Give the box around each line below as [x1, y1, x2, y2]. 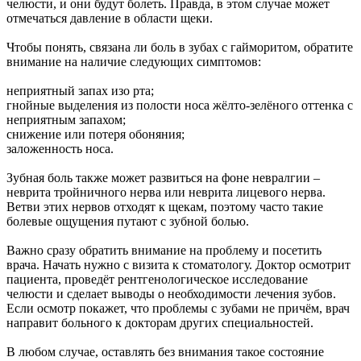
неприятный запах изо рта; [6, 84, 154, 98]
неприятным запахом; [6, 113, 126, 127]
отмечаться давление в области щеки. [6, 11, 213, 26]
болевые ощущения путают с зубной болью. [6, 214, 249, 229]
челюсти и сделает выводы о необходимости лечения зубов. [6, 287, 336, 301]
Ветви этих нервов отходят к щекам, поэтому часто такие [6, 200, 323, 214]
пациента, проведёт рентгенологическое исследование [6, 272, 308, 287]
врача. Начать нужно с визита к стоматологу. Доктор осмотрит [6, 258, 351, 272]
